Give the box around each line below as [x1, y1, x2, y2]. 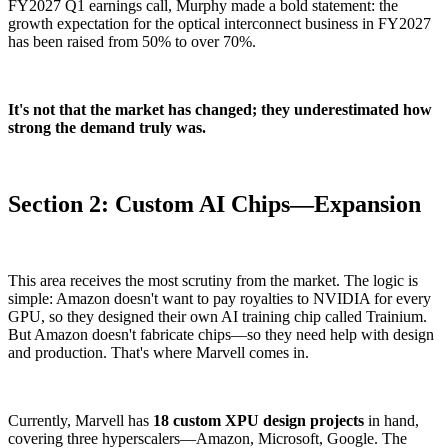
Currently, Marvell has [8, 411, 149, 429]
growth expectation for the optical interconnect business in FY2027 [8, 15, 431, 33]
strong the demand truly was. [8, 119, 206, 137]
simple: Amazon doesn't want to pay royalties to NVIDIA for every [8, 289, 431, 307]
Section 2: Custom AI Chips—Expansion [8, 190, 421, 217]
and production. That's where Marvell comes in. [8, 343, 309, 361]
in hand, [364, 411, 419, 429]
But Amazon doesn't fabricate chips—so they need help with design [8, 325, 434, 343]
